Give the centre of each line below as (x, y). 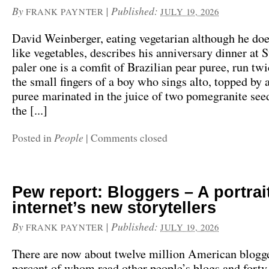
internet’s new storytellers (114, 208)
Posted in (33, 138)
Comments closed (129, 138)
